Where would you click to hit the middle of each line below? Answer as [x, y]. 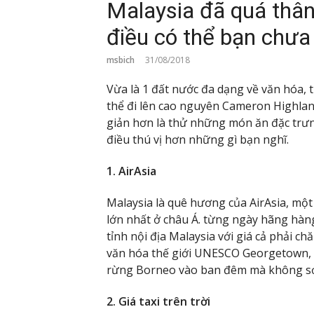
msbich [121, 60]
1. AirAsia [131, 171]
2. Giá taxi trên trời [158, 301]
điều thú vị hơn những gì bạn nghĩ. [198, 140]
